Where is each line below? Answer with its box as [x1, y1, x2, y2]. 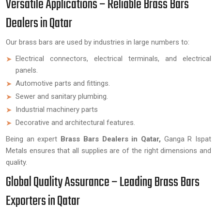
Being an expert [6, 135, 61, 143]
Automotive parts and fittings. [15, 79, 110, 88]
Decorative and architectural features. [15, 118, 135, 127]
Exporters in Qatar [6, 191, 80, 212]
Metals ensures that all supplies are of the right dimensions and [6, 146, 211, 155]
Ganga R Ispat [160, 135, 212, 143]
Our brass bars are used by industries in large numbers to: [6, 38, 189, 46]
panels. [15, 66, 38, 75]
